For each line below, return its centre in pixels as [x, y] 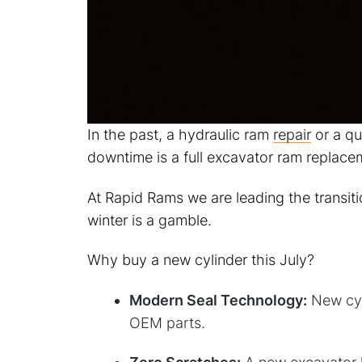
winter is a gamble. [149, 220]
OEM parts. [167, 322]
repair [292, 135]
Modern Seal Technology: [218, 300]
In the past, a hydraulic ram [180, 135]
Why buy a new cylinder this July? [200, 260]
